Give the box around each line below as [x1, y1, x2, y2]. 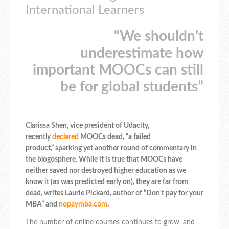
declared [52, 133, 79, 141]
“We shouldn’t [114, 29, 203, 43]
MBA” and [26, 200, 59, 208]
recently [26, 133, 52, 141]
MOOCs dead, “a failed [79, 133, 151, 141]
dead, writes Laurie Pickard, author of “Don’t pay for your [26, 189, 203, 197]
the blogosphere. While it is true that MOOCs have [26, 155, 182, 163]
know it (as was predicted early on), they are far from [26, 178, 188, 186]
